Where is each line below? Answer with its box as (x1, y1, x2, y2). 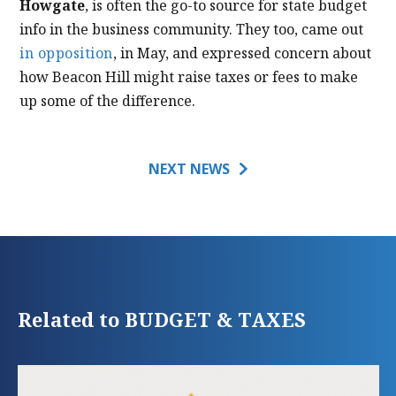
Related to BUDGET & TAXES (18, 305, 306, 332)
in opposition (19, 43, 113, 64)
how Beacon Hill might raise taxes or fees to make (19, 67, 358, 88)
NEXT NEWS (148, 159, 230, 179)
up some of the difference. (19, 91, 195, 111)
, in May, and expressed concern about (112, 43, 371, 64)
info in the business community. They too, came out (19, 19, 363, 40)
